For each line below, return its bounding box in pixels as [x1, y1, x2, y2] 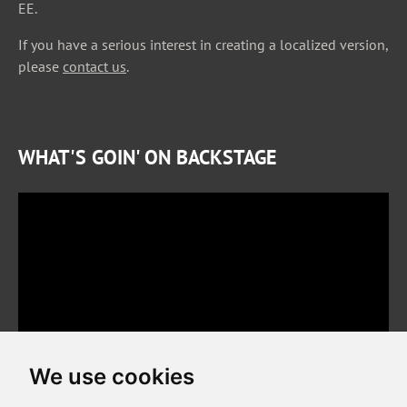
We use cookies [29, 363, 194, 390]
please [18, 57, 63, 76]
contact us [63, 57, 126, 76]
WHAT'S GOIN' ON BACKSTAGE [18, 144, 276, 171]
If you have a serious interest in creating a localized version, [18, 35, 388, 55]
